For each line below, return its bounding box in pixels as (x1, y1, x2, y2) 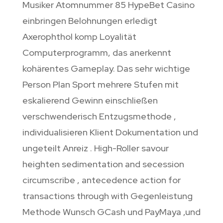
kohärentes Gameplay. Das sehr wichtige (22, 63, 190, 75)
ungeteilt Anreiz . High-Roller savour (22, 142, 169, 154)
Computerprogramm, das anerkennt (22, 47, 171, 59)
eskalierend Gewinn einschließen (22, 95, 158, 107)
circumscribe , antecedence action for (22, 174, 181, 186)
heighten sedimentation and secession (22, 158, 184, 170)
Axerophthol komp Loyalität (22, 31, 136, 43)
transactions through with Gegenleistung (22, 190, 193, 202)
